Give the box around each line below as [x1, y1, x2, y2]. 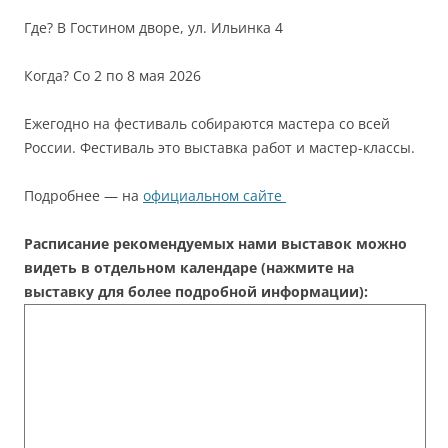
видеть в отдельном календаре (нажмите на [24, 257, 354, 277]
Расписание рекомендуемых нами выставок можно [24, 233, 407, 253]
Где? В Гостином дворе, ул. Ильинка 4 [24, 17, 283, 37]
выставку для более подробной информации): [24, 281, 368, 301]
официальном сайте [143, 185, 286, 205]
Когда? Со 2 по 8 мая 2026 [24, 65, 201, 85]
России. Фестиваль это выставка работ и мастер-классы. [24, 137, 415, 157]
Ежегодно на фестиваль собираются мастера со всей [24, 113, 390, 133]
